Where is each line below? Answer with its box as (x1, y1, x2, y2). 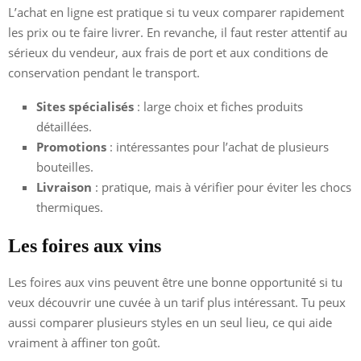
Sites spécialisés (36, 98, 134, 114)
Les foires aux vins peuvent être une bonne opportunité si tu (8, 273, 342, 290)
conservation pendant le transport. (8, 64, 200, 81)
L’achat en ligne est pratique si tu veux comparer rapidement (8, 3, 344, 20)
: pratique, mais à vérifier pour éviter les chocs (92, 178, 351, 195)
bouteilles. (36, 158, 93, 175)
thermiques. (36, 198, 103, 215)
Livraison (36, 178, 92, 195)
